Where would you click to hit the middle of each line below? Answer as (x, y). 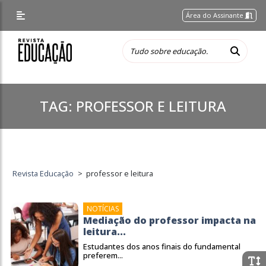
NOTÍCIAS (103, 209)
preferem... (103, 255)
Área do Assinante (216, 15)
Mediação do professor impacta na (170, 220)
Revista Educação (43, 173)
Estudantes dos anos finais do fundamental (162, 246)
